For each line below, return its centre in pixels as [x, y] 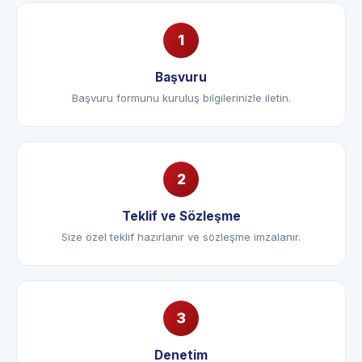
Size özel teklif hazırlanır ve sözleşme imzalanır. [181, 259]
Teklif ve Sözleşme [181, 238]
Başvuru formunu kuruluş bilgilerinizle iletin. [181, 120]
